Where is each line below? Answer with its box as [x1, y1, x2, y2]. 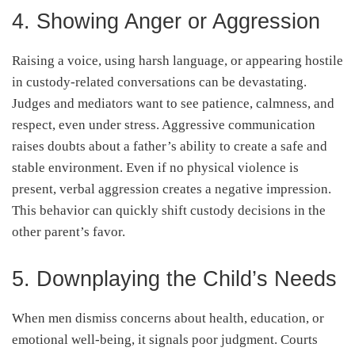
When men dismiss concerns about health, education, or [12, 310, 324, 326]
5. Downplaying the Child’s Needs [12, 266, 337, 291]
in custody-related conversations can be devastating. [12, 74, 307, 90]
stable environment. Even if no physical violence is [12, 159, 299, 175]
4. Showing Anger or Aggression [12, 9, 320, 33]
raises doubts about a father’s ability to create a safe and [12, 138, 327, 154]
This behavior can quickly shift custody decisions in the [12, 202, 326, 218]
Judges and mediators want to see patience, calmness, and [12, 95, 334, 111]
